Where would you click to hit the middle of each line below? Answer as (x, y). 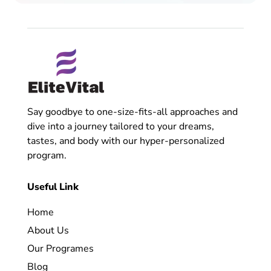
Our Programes (60, 248)
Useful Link (53, 187)
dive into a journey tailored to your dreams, (120, 126)
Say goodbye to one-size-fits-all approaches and (132, 112)
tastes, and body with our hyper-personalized (126, 141)
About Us (48, 230)
